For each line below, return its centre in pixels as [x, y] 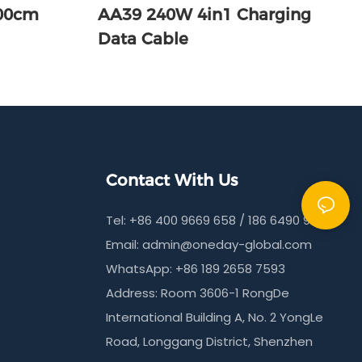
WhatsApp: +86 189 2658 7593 [196, 269]
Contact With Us [172, 181]
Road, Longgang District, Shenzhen [210, 342]
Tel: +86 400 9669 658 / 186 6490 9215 [218, 221]
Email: [124, 245]
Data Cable [143, 39]
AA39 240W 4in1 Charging [204, 15]
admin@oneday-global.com [227, 245]
